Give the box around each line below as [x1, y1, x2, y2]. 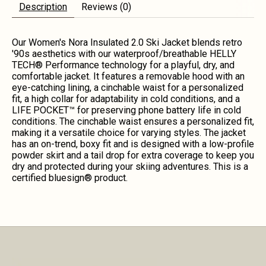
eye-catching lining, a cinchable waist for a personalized [12, 81, 243, 93]
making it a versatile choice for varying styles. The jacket [12, 126, 246, 138]
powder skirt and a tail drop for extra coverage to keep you [12, 149, 254, 161]
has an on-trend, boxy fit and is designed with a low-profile [12, 138, 254, 150]
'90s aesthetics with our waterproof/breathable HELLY [12, 47, 236, 59]
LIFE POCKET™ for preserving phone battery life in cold [12, 104, 241, 116]
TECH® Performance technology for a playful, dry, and [12, 59, 235, 71]
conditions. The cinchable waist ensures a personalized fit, [12, 115, 254, 127]
